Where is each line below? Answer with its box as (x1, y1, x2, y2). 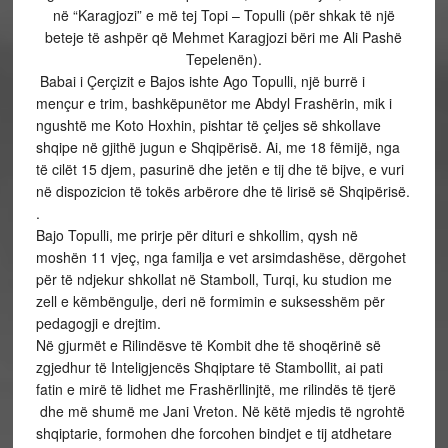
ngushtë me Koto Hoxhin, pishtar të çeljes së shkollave (35, 115, 381, 135)
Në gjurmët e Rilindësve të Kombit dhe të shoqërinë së (35, 335, 381, 355)
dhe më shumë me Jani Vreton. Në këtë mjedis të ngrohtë (35, 401, 405, 421)
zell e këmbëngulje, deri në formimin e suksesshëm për (35, 291, 385, 311)
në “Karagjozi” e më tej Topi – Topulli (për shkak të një (52, 5, 395, 25)
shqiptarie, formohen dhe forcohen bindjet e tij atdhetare (35, 423, 392, 443)
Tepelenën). (185, 49, 262, 69)
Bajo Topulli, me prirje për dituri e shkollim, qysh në (35, 225, 358, 245)
